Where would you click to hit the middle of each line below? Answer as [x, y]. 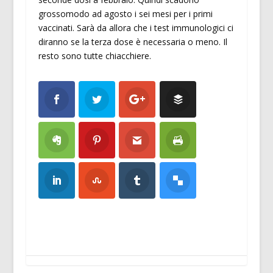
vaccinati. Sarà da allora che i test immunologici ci [136, 28]
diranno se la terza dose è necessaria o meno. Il [133, 42]
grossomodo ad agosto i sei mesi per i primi [125, 14]
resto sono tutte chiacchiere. [94, 56]
